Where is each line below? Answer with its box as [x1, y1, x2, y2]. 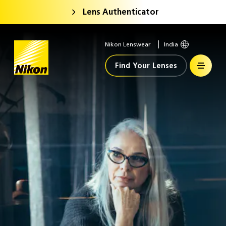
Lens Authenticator [82, 7, 159, 17]
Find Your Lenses [115, 61, 177, 70]
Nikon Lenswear [105, 40, 151, 48]
